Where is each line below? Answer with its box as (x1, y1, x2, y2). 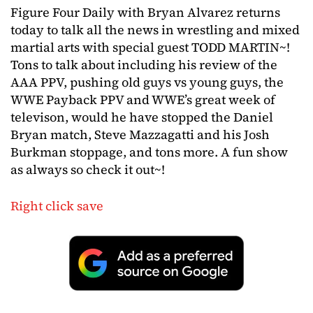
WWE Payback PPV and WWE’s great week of (10, 91, 275, 108)
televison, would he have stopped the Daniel (10, 108, 273, 126)
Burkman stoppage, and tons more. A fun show (10, 143, 288, 161)
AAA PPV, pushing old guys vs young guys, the (10, 73, 284, 91)
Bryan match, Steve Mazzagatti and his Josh (10, 126, 270, 143)
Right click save (10, 197, 103, 214)
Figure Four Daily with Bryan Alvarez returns (10, 3, 280, 21)
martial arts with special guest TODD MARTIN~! (10, 38, 290, 56)
